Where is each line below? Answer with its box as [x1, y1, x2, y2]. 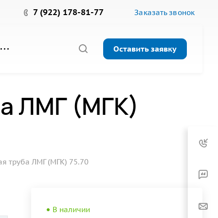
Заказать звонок [134, 7, 195, 17]
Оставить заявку [113, 43, 177, 54]
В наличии [53, 205, 90, 214]
